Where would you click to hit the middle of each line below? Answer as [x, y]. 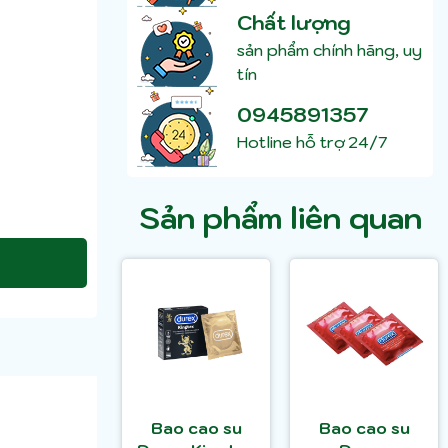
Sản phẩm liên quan [280, 218]
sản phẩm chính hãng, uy [329, 50]
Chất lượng [294, 23]
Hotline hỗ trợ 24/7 [312, 142]
